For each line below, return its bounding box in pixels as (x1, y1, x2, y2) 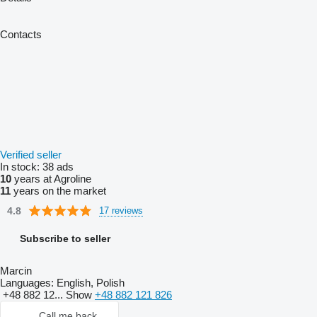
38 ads (42, 161, 74, 173)
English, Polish (54, 277, 125, 289)
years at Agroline (11, 173, 91, 185)
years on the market (11, 185, 106, 197)
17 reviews (99, 204, 143, 216)
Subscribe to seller (20, 233, 110, 244)
